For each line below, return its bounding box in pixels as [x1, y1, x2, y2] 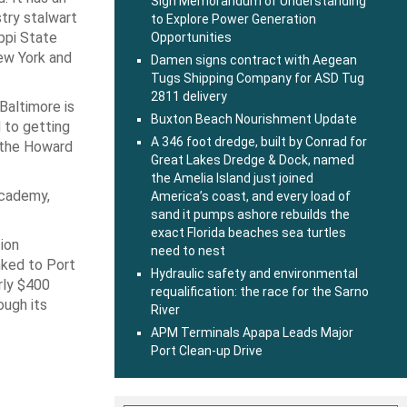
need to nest [151, 243, 225, 258]
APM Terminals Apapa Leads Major [151, 325, 353, 340]
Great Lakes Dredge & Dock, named [151, 153, 354, 167]
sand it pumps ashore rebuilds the [151, 207, 350, 222]
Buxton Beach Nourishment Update [151, 112, 357, 126]
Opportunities [151, 30, 232, 45]
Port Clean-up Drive [151, 343, 263, 358]
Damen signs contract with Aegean [151, 53, 357, 67]
